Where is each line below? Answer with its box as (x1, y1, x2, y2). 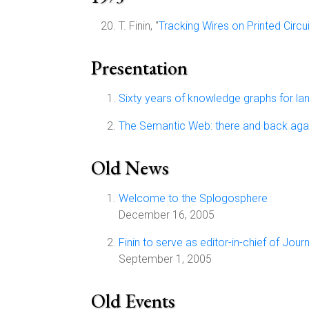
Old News (91, 155, 169, 180)
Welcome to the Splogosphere (119, 192, 268, 205)
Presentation (91, 55, 188, 80)
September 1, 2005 (119, 252, 212, 266)
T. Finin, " (119, 19, 159, 32)
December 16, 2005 (119, 208, 215, 221)
